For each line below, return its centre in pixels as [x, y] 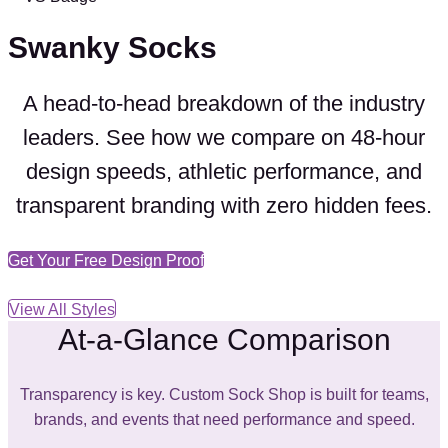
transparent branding [115, 206]
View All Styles [62, 310]
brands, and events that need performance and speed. [224, 420]
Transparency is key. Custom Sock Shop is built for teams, [224, 395]
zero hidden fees [346, 206]
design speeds [96, 172]
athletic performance [276, 172]
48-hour [388, 138]
